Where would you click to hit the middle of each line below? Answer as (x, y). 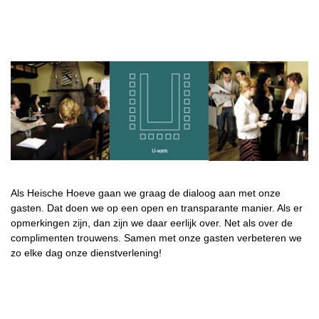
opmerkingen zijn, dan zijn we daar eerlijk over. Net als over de (152, 223)
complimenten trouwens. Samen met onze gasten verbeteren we (156, 237)
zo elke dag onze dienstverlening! (86, 252)
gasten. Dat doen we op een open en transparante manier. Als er (157, 208)
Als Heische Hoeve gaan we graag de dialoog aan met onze (146, 193)
